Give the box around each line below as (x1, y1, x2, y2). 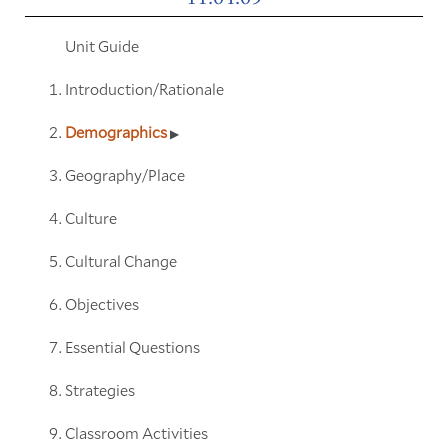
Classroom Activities (64, 421, 208, 443)
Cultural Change (64, 249, 177, 271)
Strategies (64, 378, 135, 400)
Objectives (64, 292, 139, 314)
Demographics (64, 120, 170, 142)
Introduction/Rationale (64, 77, 224, 99)
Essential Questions (64, 335, 200, 357)
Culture (64, 206, 117, 228)
